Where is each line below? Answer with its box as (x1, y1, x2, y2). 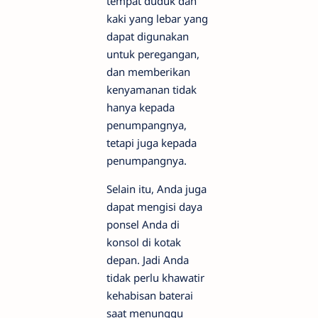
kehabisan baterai (106, 288, 193, 303)
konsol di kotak (106, 235, 181, 250)
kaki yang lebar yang (106, 11, 208, 26)
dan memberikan (106, 65, 190, 79)
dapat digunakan (106, 29, 189, 44)
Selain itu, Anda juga (106, 182, 207, 197)
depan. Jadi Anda (106, 253, 189, 268)
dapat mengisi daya (106, 199, 202, 214)
